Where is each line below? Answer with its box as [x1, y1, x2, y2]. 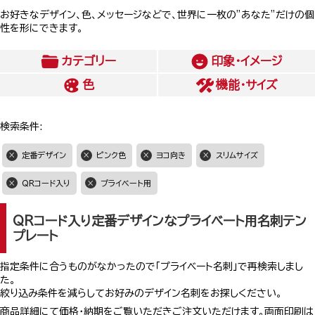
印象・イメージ [210, 54, 283, 67]
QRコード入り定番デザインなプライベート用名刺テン [13, 214, 307, 227]
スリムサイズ [215, 151, 258, 160]
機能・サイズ [216, 78, 278, 91]
